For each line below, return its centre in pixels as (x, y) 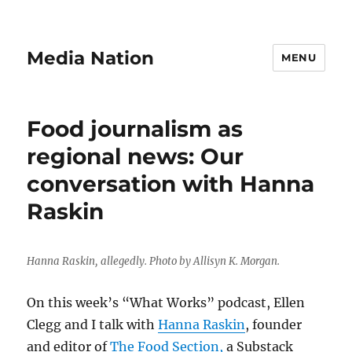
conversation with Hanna (171, 184)
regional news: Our (136, 156)
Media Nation (91, 58)
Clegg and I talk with (93, 324)
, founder (274, 324)
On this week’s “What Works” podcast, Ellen (166, 302)
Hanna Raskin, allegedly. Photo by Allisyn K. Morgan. (154, 261)
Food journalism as (135, 129)
